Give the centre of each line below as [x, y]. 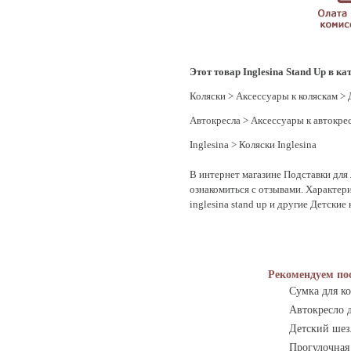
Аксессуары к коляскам [287, 96]
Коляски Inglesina [278, 145]
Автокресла [215, 120]
